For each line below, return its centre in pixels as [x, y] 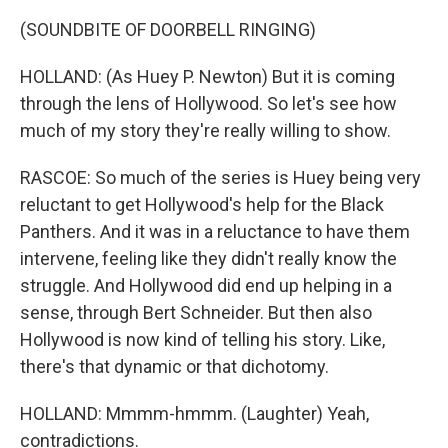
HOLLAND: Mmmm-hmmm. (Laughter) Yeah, [194, 413]
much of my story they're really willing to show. [205, 130]
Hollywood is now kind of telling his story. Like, [202, 339]
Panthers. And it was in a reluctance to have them [215, 231]
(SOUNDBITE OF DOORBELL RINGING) [168, 29]
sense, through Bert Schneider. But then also [196, 312]
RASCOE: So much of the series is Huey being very [220, 177]
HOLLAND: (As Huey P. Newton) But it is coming [207, 76]
